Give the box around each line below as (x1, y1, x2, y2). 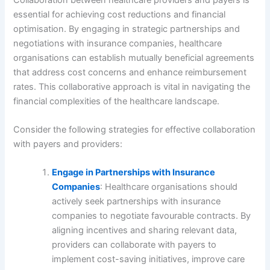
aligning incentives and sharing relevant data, (52, 225, 237, 236)
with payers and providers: (13, 138, 123, 149)
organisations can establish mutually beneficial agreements (13, 52, 255, 63)
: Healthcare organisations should (100, 181, 238, 193)
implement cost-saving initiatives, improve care (52, 254, 245, 265)
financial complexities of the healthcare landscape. (13, 95, 220, 107)
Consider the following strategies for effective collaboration (13, 124, 256, 135)
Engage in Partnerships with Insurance (52, 167, 216, 178)
